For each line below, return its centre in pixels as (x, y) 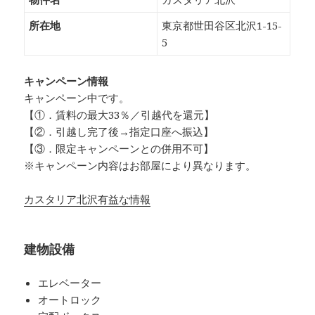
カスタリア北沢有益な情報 (88, 199)
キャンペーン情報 (66, 81)
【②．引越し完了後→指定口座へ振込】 (119, 132)
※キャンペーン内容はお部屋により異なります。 (140, 166)
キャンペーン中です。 (77, 98)
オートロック (70, 300)
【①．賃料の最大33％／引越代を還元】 (120, 115)
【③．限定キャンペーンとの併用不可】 (119, 149)
